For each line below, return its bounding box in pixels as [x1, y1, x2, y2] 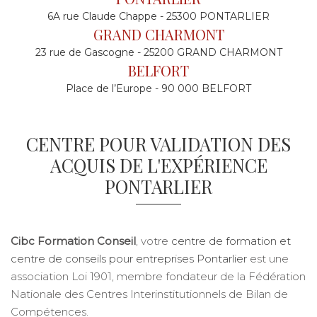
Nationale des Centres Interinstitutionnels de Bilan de [11, 287, 288, 301]
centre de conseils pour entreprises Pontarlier [11, 252, 247, 265]
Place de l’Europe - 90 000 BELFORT [66, 82, 251, 95]
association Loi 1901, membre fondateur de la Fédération [11, 270, 306, 283]
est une [247, 252, 289, 265]
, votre [136, 234, 171, 248]
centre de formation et [171, 234, 291, 248]
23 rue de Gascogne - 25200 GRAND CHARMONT [35, 46, 282, 59]
